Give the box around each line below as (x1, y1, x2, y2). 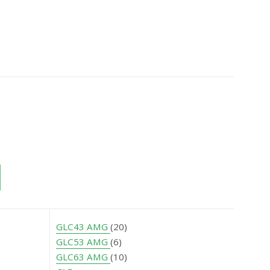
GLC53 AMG (56, 236, 110, 248)
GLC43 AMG (56, 221, 110, 233)
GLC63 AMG (56, 251, 110, 263)
